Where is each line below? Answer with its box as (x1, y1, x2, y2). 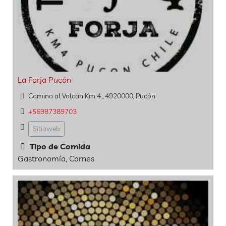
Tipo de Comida (28, 141, 90, 152)
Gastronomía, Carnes (18, 153, 94, 164)
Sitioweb (32, 124, 60, 134)
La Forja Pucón (18, 74, 71, 85)
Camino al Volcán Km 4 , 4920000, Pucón (28, 91, 155, 100)
